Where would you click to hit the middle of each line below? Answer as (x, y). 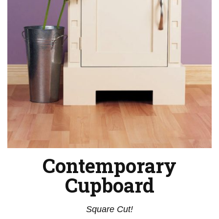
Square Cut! (109, 209)
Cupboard (109, 185)
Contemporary (109, 165)
